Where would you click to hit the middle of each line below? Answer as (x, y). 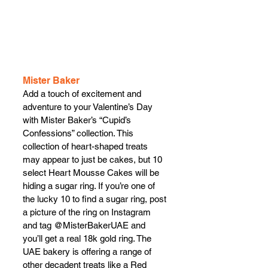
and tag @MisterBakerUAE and (85, 225)
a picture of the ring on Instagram (88, 212)
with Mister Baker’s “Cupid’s (78, 120)
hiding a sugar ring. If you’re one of (90, 185)
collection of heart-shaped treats (86, 146)
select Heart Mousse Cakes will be (92, 172)
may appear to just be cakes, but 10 (94, 159)
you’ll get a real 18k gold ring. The (88, 238)
